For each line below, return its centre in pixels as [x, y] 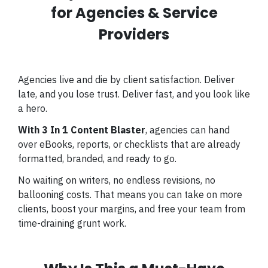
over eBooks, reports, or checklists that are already [129, 144]
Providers [134, 34]
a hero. [34, 108]
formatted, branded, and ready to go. [98, 159]
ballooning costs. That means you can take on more [130, 194]
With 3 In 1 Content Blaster [82, 130]
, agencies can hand [188, 130]
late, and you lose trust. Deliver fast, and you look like [134, 94]
